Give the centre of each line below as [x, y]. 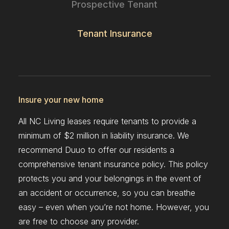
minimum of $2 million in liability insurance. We [104, 135]
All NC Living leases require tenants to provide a [107, 121]
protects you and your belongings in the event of [110, 178]
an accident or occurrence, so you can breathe [107, 193]
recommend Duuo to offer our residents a [96, 150]
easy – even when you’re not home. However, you [114, 207]
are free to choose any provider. [79, 221]
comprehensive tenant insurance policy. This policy [113, 164]
